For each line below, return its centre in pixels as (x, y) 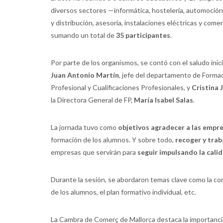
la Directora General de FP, (92, 100)
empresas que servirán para (94, 152)
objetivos (134, 127)
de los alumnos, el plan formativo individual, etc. (123, 192)
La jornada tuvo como (84, 127)
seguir (148, 152)
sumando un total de (83, 35)
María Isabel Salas (164, 100)
